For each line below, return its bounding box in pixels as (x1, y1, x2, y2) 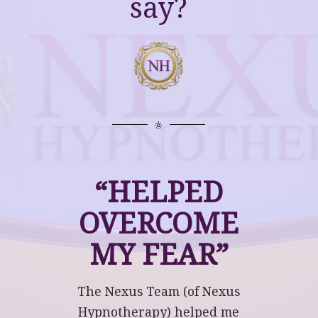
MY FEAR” (89, 238, 229, 272)
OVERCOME (79, 207, 239, 241)
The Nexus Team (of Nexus (77, 285, 241, 299)
